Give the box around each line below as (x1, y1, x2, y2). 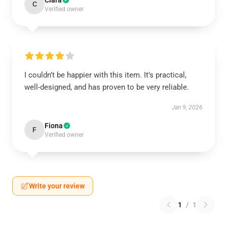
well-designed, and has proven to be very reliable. (24, 83, 189, 92)
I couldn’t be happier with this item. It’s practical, (24, 70, 186, 80)
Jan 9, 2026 (172, 104, 203, 111)
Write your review (29, 182, 85, 190)
